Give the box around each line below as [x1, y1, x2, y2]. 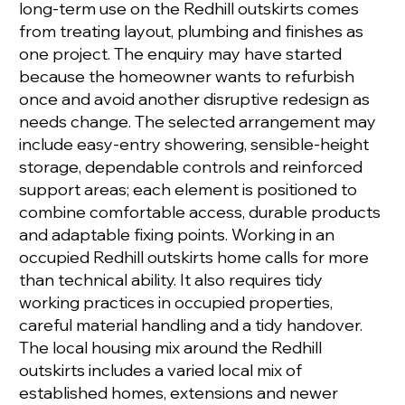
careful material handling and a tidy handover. [19, 315, 363, 336]
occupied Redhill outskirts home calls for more [19, 247, 370, 268]
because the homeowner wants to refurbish [19, 66, 355, 88]
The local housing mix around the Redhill [19, 337, 323, 359]
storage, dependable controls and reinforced [19, 156, 363, 178]
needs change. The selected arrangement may [19, 111, 377, 133]
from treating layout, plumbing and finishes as [19, 21, 364, 42]
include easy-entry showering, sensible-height [19, 134, 370, 155]
